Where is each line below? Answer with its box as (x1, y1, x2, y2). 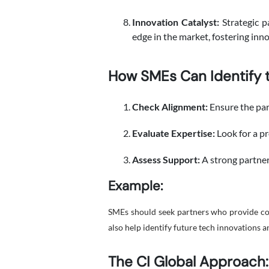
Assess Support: (132, 154, 200, 165)
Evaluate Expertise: (132, 127, 215, 139)
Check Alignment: (132, 101, 208, 112)
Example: (108, 177, 163, 195)
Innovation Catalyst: (132, 16, 219, 28)
